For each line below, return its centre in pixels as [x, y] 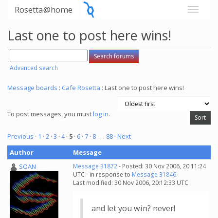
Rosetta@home [44, 9]
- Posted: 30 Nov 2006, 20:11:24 [162, 166]
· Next [123, 136]
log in [101, 114]
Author [22, 152]
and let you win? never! [133, 208]
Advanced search [34, 68]
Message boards [32, 88]
